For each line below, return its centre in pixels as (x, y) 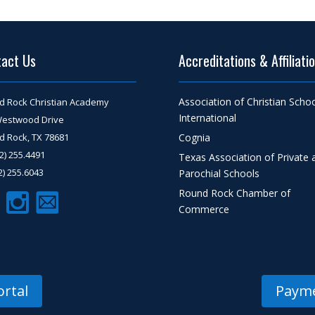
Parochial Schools (219, 173)
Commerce (204, 209)
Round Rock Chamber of (234, 193)
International (207, 117)
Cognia (194, 137)
